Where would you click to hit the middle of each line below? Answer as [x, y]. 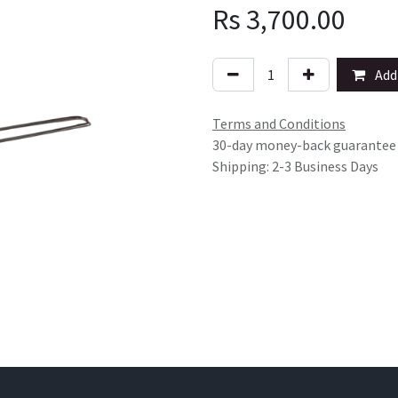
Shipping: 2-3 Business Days [295, 166]
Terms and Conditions [279, 123]
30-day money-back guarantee [304, 145]
